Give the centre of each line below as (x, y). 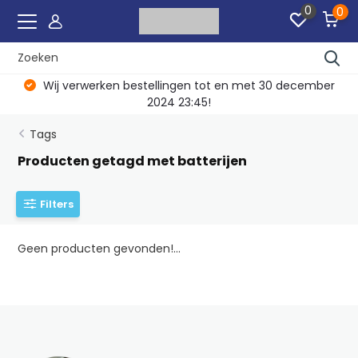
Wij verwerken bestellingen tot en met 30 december (187, 86)
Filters (57, 204)
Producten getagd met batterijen (133, 161)
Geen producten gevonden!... (99, 249)
